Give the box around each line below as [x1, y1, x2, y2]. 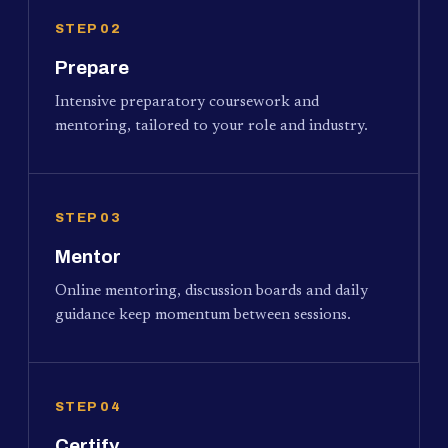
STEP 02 [55, 21, 121, 36]
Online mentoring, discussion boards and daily [55, 283, 368, 299]
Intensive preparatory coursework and [55, 94, 319, 110]
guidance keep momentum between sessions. [55, 307, 351, 323]
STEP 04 [55, 399, 121, 414]
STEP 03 [55, 210, 121, 225]
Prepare [55, 56, 129, 78]
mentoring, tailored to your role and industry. [55, 118, 368, 134]
